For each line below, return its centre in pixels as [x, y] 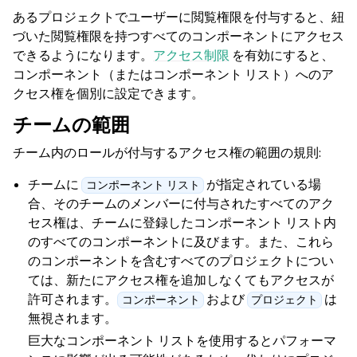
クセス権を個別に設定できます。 [108, 94]
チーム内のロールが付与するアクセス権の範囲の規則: [167, 153]
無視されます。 [73, 319]
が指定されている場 [262, 185]
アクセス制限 [191, 56]
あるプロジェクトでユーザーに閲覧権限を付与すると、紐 [178, 18]
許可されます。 [73, 300]
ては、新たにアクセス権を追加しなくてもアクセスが [181, 280]
